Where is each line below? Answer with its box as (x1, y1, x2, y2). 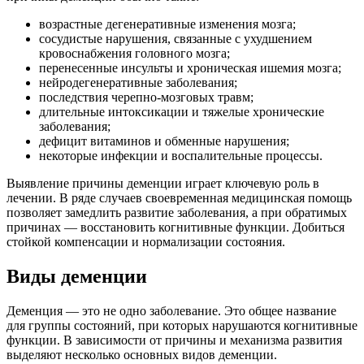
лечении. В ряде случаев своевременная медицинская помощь (6, 191, 352, 206)
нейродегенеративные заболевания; (39, 76, 237, 90)
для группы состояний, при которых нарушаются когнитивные (6, 318, 357, 333)
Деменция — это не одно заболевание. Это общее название (6, 304, 336, 318)
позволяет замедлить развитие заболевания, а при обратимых (6, 206, 347, 220)
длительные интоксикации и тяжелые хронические (39, 105, 324, 119)
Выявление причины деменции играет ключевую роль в (6, 176, 319, 191)
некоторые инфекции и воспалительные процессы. (39, 149, 323, 163)
